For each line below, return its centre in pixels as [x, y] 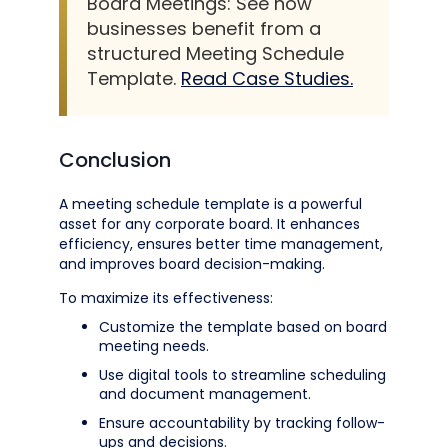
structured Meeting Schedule [215, 53]
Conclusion [115, 160]
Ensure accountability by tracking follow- [242, 423]
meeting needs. [154, 346]
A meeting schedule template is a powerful [210, 204]
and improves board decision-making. [192, 264]
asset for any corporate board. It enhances [209, 224]
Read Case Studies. [267, 78]
